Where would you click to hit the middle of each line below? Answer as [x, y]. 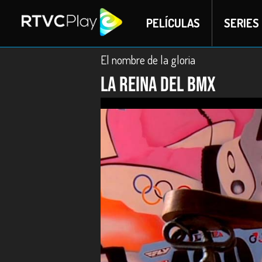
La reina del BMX [158, 85]
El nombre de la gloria [148, 60]
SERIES [241, 23]
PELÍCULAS [173, 23]
